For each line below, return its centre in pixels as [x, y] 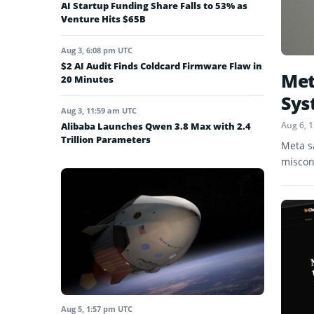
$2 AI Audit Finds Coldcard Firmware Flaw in [162, 66]
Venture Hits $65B [103, 19]
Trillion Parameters [106, 139]
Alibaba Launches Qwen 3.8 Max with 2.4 [156, 126]
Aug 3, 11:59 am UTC [99, 110]
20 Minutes [87, 79]
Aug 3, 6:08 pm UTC [97, 50]
